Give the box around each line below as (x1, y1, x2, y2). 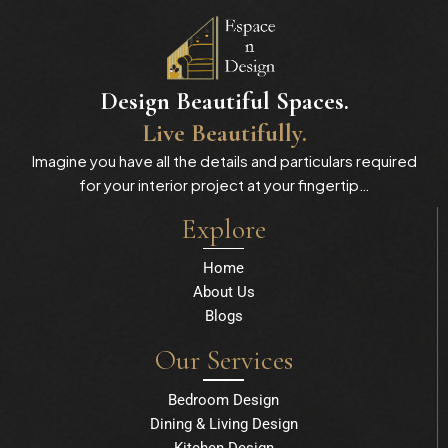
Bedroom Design (168, 390, 279, 409)
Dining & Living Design (149, 414, 298, 433)
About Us (192, 283, 255, 302)
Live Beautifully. (141, 117, 307, 148)
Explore (181, 211, 266, 246)
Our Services (154, 343, 293, 378)
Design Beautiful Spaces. (99, 85, 349, 116)
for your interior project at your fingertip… (78, 174, 370, 194)
